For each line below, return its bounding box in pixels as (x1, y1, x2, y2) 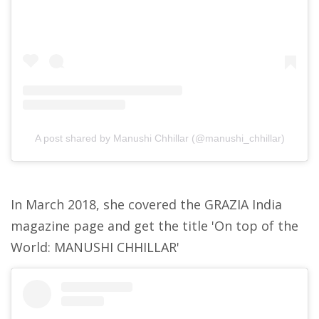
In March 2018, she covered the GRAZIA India (11, 196, 282, 214)
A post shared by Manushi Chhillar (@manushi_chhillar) (34, 132, 285, 145)
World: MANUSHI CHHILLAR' (11, 239, 179, 256)
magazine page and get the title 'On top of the (11, 217, 298, 235)
